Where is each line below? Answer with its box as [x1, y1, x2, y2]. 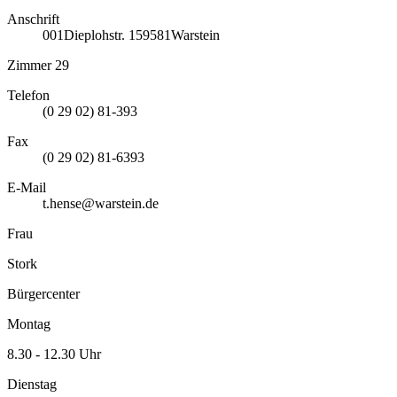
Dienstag [7, 377, 57, 393]
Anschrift [7, 12, 59, 27]
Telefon [7, 88, 50, 104]
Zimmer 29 [7, 58, 69, 74]
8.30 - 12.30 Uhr [7, 346, 101, 362]
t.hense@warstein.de [43, 196, 159, 212]
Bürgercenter [7, 286, 80, 302]
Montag [7, 316, 51, 332]
